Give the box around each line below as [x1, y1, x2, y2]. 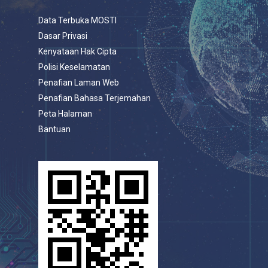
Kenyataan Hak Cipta [38, 47, 117, 56]
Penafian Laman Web [38, 78, 119, 87]
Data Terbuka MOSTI [38, 16, 117, 25]
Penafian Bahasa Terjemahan [38, 93, 151, 103]
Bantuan [38, 124, 71, 134]
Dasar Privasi [38, 31, 87, 41]
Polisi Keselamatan [38, 62, 110, 72]
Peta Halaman [38, 109, 92, 118]
